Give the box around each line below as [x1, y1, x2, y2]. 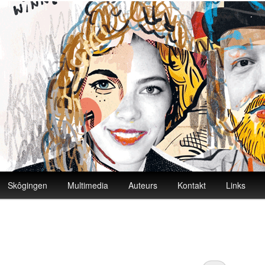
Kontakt [177, 179, 206, 191]
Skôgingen [8, 179, 48, 191]
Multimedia [67, 179, 109, 191]
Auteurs [128, 179, 158, 191]
